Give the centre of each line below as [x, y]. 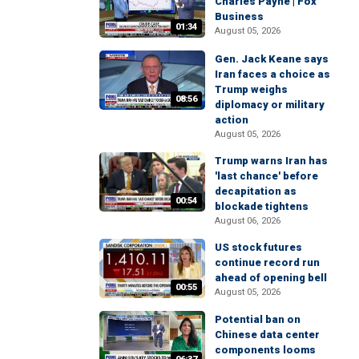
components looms [265, 349]
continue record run [267, 262]
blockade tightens [262, 206]
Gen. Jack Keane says [272, 58]
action [232, 119]
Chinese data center [267, 334]
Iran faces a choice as [272, 74]
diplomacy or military [270, 104]
